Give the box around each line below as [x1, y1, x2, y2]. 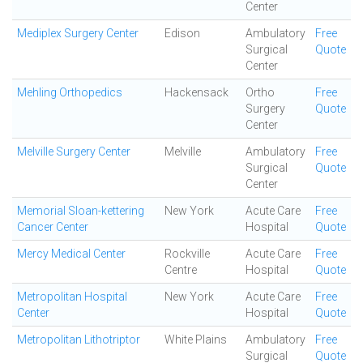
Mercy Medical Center [17, 247, 126, 260]
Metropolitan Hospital [17, 290, 127, 303]
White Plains [164, 333, 227, 346]
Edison [164, 27, 200, 40]
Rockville [164, 247, 210, 260]
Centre [164, 263, 197, 276]
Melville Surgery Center [17, 145, 130, 158]
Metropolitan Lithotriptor [17, 333, 140, 346]
